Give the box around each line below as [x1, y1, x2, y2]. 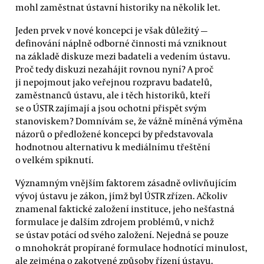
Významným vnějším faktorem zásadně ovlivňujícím [15, 177, 237, 189]
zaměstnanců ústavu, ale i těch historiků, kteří [15, 88, 210, 101]
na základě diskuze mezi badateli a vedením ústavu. [15, 49, 230, 62]
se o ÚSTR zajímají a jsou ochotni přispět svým [15, 101, 207, 114]
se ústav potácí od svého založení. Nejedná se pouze [15, 229, 229, 241]
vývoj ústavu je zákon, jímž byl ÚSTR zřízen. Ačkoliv [15, 190, 227, 202]
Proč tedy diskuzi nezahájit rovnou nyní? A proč [15, 62, 213, 75]
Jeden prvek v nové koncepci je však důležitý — [15, 24, 207, 36]
